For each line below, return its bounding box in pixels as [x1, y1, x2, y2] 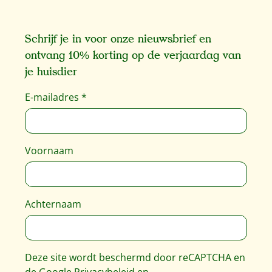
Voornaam [25, 144, 73, 157]
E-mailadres [25, 90, 81, 104]
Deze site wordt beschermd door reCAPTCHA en [25, 251, 245, 264]
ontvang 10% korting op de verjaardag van [25, 49, 241, 63]
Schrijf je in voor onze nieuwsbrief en [25, 32, 211, 46]
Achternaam [25, 197, 81, 211]
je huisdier [25, 65, 77, 79]
